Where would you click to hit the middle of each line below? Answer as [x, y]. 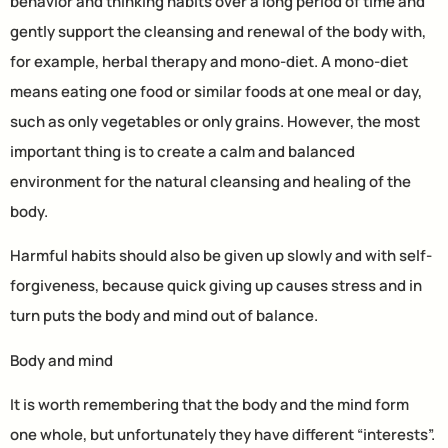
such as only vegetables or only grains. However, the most [215, 122]
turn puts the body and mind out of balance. [164, 316]
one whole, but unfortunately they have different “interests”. [222, 435]
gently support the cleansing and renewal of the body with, [218, 32]
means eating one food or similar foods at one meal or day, [216, 92]
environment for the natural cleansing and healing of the [210, 182]
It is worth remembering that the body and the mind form [209, 405]
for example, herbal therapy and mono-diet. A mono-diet [209, 62]
